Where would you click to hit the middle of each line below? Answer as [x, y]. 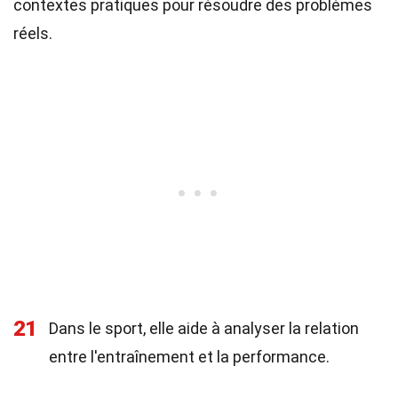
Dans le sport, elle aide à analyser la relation [204, 328]
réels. [33, 33]
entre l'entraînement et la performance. [189, 357]
